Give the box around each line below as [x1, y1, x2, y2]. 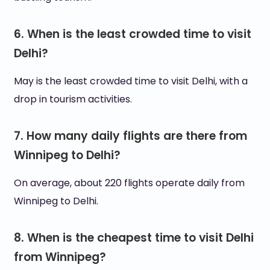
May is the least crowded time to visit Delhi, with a [13, 74, 248, 88]
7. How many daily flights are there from [13, 128, 247, 144]
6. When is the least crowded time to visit [13, 26, 251, 42]
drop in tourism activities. [13, 92, 132, 106]
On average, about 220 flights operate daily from [13, 176, 245, 190]
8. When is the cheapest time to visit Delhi [13, 230, 254, 246]
